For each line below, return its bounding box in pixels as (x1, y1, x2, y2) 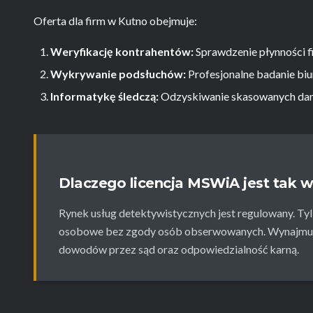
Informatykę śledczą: (50, 89, 159, 103)
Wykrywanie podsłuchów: (50, 67, 186, 80)
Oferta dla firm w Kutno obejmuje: (34, 14, 197, 27)
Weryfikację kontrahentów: (50, 45, 194, 58)
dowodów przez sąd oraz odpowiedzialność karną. (59, 242, 299, 256)
